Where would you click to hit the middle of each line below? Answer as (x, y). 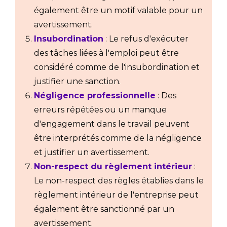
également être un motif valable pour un (118, 11)
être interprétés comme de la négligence (118, 138)
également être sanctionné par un (104, 209)
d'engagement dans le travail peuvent (112, 124)
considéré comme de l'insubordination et (117, 67)
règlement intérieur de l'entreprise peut (116, 195)
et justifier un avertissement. (92, 153)
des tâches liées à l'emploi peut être (106, 53)
